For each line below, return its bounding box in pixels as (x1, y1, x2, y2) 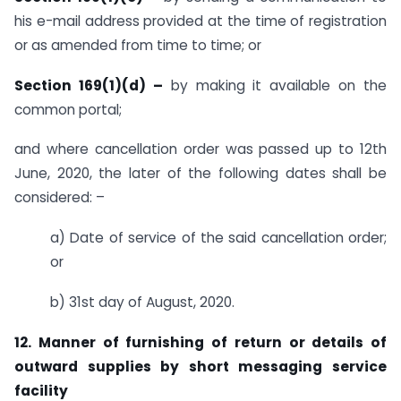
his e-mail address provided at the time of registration (14, 11, 387, 30)
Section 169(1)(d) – (14, 75, 163, 95)
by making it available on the (162, 75, 387, 95)
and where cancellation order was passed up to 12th (14, 140, 387, 159)
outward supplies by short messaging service (14, 356, 387, 376)
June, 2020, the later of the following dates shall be (14, 164, 387, 183)
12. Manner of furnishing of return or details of (14, 332, 387, 352)
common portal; (14, 99, 122, 119)
